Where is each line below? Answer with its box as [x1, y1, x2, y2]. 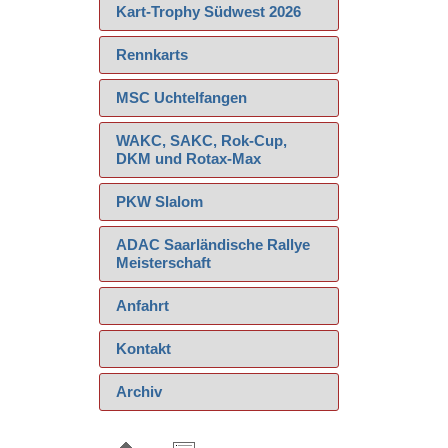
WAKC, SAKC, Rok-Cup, [116, 132, 287, 149]
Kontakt [116, 340, 171, 357]
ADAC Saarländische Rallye [116, 236, 310, 253]
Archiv [116, 383, 162, 400]
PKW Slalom [116, 193, 203, 210]
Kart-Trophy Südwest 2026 [116, 3, 301, 20]
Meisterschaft [116, 254, 211, 271]
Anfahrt [116, 297, 169, 314]
